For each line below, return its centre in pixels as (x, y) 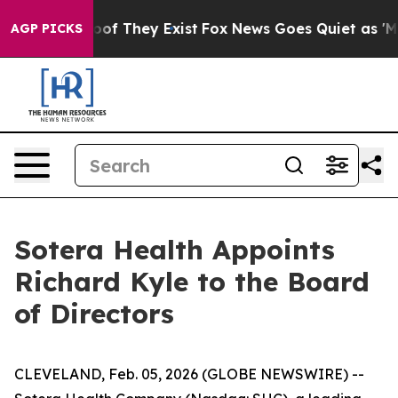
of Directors (94, 314)
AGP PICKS (47, 28)
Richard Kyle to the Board (192, 282)
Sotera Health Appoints (175, 250)
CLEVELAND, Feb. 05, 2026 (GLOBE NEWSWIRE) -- (189, 374)
